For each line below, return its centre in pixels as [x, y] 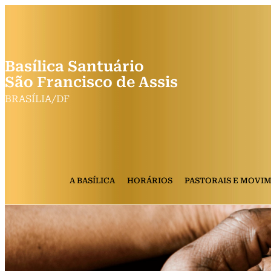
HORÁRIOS [150, 180]
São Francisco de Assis [91, 82]
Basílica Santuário [74, 67]
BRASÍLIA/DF [37, 99]
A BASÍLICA [92, 180]
